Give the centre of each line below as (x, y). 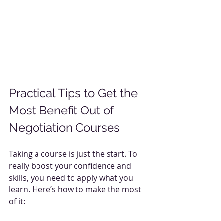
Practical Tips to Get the (75, 93)
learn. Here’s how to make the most (76, 189)
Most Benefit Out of (63, 110)
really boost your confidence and (71, 166)
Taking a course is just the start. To (74, 154)
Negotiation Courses (64, 127)
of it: (17, 201)
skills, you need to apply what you (72, 177)
